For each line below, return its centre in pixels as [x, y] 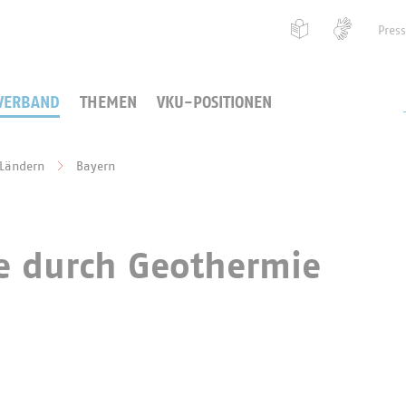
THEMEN [109, 103]
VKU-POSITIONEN [215, 103]
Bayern [96, 167]
